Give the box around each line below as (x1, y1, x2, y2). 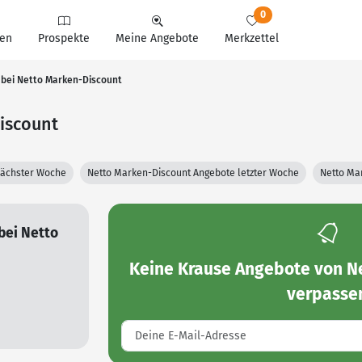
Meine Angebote (116, 32, 199, 45)
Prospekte (38, 32, 90, 45)
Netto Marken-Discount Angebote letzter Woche (87, 167, 299, 179)
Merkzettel (225, 32, 279, 45)
